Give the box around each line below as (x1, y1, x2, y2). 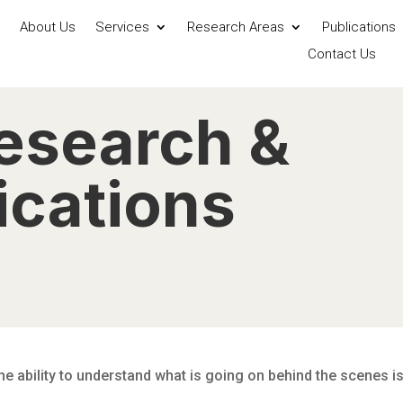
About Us (19, 18, 76, 35)
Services (94, 18, 149, 35)
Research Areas (186, 18, 284, 35)
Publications (321, 18, 396, 35)
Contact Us (307, 45, 376, 62)
